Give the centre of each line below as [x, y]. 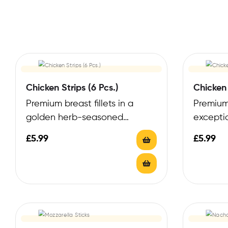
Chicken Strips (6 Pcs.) [72, 88]
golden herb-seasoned [75, 118]
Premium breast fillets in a [80, 104]
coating [42, 132]
